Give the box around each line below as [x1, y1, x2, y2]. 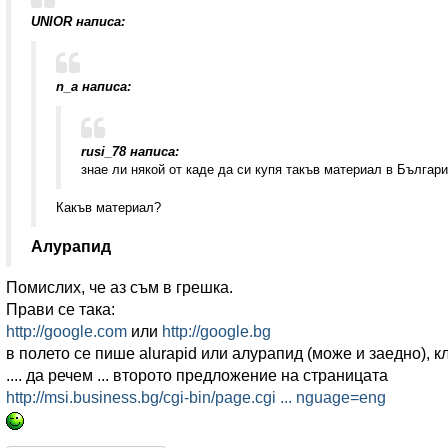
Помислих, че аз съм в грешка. [5, 279, 233, 296]
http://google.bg [161, 323, 271, 340]
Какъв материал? [55, 200, 161, 215]
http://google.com [5, 323, 127, 340]
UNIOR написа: [30, 14, 125, 29]
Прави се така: [5, 301, 115, 318]
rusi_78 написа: [80, 144, 179, 159]
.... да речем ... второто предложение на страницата [5, 367, 388, 384]
